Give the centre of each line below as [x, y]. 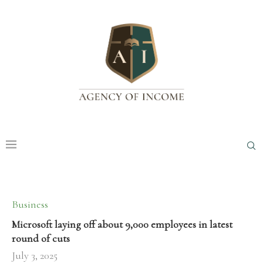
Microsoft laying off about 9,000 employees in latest [122, 225]
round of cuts [41, 239]
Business [30, 205]
